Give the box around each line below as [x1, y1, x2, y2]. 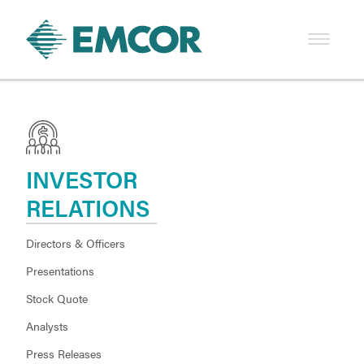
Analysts [26, 318, 68, 334]
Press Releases [26, 345, 102, 362]
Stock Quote [26, 290, 88, 306]
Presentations [26, 262, 94, 279]
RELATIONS [26, 193, 150, 223]
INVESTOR [26, 165, 137, 194]
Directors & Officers [26, 235, 125, 251]
